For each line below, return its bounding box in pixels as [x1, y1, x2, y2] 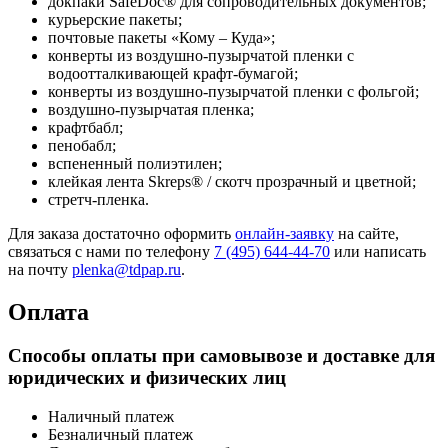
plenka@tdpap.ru [72, 260, 181, 278]
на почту [8, 260, 72, 278]
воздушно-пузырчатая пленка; [48, 100, 254, 118]
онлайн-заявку [235, 224, 334, 242]
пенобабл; [48, 136, 116, 154]
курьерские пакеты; [48, 10, 182, 28]
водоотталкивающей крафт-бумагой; [48, 64, 298, 82]
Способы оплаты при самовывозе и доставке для [8, 345, 435, 367]
